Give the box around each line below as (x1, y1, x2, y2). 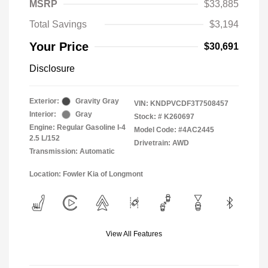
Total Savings (29, 19, 87, 29)
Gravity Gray (75, 97, 119, 105)
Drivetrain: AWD (134, 139, 189, 147)
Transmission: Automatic (29, 147, 115, 156)
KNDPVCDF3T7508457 (150, 99, 229, 108)
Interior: (29, 110, 56, 118)
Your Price (29, 40, 89, 53)
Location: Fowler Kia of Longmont (29, 170, 143, 178)
